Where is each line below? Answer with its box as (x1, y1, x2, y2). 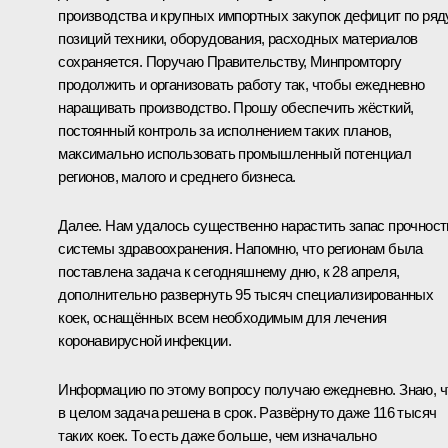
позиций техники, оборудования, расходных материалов (58, 29, 418, 47)
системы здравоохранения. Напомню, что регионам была (58, 239, 423, 257)
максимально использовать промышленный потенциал (58, 144, 412, 162)
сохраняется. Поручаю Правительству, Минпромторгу (58, 52, 402, 70)
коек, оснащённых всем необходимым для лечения (58, 308, 387, 326)
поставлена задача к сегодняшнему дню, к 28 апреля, (58, 262, 400, 280)
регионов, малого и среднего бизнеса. (58, 167, 296, 185)
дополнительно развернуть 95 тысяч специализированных (58, 285, 434, 303)
